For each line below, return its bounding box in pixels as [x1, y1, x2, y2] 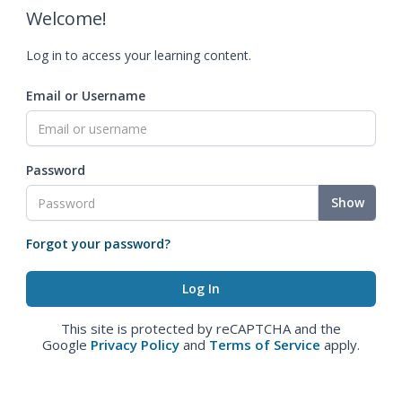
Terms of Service [209, 336, 320, 354]
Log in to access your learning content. [26, 47, 251, 64]
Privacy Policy [91, 336, 179, 354]
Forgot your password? [26, 235, 170, 252]
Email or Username [26, 87, 145, 104]
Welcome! [26, 6, 107, 31]
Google [42, 336, 91, 354]
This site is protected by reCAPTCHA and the [61, 319, 341, 337]
